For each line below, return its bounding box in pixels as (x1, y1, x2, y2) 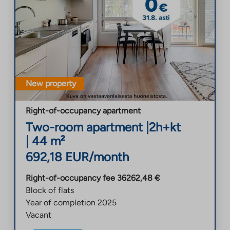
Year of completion (26, 197, 95, 207)
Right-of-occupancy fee (26, 172, 115, 183)
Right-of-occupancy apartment (26, 105, 141, 116)
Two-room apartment (26, 119, 143, 135)
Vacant (26, 209, 51, 220)
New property (26, 78, 76, 88)
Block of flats (26, 185, 74, 195)
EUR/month (65, 149, 129, 164)
